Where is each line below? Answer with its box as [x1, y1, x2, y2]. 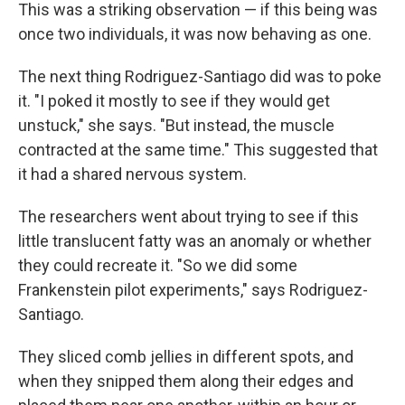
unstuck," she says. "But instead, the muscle [18, 116, 334, 135]
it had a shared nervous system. [18, 165, 247, 184]
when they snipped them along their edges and [18, 372, 353, 391]
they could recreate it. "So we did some [18, 256, 297, 275]
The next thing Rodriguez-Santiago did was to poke [18, 67, 381, 86]
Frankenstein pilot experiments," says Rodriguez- [18, 280, 368, 299]
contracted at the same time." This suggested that [18, 140, 378, 159]
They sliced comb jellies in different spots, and [18, 347, 353, 366]
